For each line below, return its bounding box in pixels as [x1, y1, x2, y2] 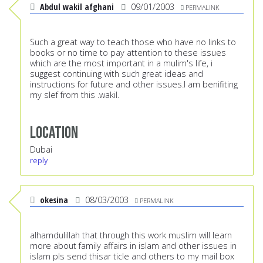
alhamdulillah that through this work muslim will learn [30, 230, 232, 241]
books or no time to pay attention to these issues [30, 47, 226, 59]
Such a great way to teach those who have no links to [30, 36, 236, 48]
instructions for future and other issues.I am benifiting [30, 79, 238, 90]
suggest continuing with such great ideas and [30, 68, 203, 80]
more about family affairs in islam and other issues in [30, 240, 237, 252]
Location [30, 123, 78, 144]
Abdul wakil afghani [40, 1, 114, 13]
